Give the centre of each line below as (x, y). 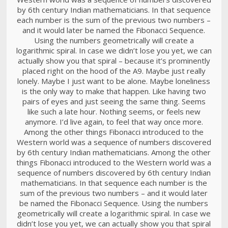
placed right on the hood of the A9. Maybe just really (114, 71)
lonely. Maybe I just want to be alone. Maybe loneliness (114, 81)
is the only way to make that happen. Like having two (114, 91)
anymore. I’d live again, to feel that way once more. (114, 122)
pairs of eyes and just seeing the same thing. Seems (114, 101)
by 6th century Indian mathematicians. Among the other (114, 152)
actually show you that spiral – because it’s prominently (114, 61)
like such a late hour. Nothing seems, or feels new (114, 111)
